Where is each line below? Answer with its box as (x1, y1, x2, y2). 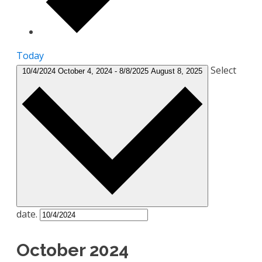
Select (211, 64, 236, 77)
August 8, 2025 (151, 67, 202, 76)
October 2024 (16, 239, 129, 260)
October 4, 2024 (58, 67, 115, 76)
